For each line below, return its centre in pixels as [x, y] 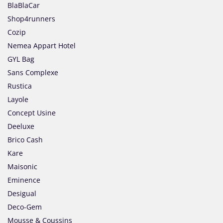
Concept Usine [32, 113]
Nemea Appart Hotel [42, 46]
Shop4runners [31, 19]
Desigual [22, 194]
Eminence [24, 180]
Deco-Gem [25, 207]
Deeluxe [21, 126]
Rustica [20, 86]
